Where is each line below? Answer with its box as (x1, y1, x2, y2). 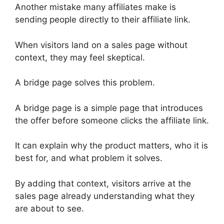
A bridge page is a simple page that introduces (15, 102, 203, 113)
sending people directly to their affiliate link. (15, 14, 190, 25)
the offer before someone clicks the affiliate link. (15, 115, 209, 125)
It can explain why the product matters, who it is (15, 140, 208, 151)
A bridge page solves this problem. (15, 77, 155, 88)
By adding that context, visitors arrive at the (15, 178, 191, 188)
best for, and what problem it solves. (15, 153, 162, 163)
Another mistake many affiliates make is (15, 2, 176, 12)
